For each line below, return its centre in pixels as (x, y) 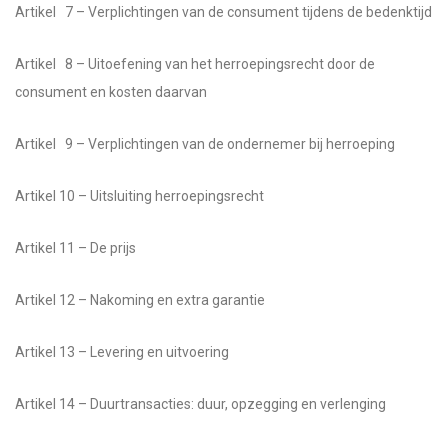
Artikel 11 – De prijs (75, 248)
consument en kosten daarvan (111, 92)
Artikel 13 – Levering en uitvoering (122, 352)
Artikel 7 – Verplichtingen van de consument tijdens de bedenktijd (223, 12)
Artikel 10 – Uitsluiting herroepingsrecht (139, 196)
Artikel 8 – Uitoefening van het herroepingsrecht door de (195, 64)
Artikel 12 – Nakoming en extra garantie (140, 300)
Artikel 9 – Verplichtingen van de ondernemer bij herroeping (205, 144)
